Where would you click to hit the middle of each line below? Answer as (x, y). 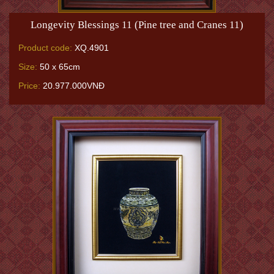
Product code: (45, 48)
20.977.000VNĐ (72, 86)
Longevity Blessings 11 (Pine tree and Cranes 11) (137, 25)
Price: (29, 86)
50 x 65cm (59, 67)
